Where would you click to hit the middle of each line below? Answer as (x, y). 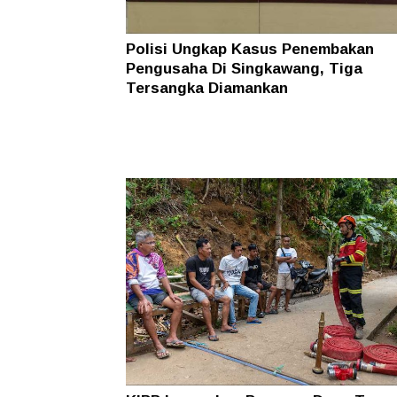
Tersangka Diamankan (207, 89)
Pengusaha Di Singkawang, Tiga (244, 69)
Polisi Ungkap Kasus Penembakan (250, 50)
